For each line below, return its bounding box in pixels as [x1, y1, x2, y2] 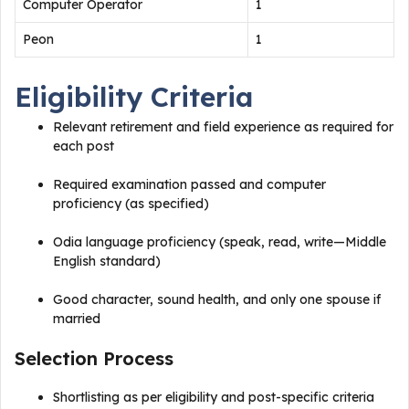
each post [53, 138, 114, 154]
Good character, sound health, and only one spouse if [53, 291, 381, 308]
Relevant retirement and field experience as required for [53, 119, 393, 135]
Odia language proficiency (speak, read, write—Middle [53, 234, 386, 250]
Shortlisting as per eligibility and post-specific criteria [53, 389, 374, 405]
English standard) [53, 253, 161, 269]
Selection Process [15, 347, 173, 370]
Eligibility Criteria [15, 79, 253, 114]
